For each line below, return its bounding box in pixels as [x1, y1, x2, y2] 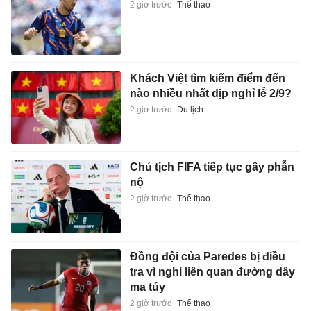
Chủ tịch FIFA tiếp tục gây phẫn [129, 161, 294, 174]
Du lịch [176, 104, 203, 115]
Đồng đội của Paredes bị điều [129, 251, 285, 263]
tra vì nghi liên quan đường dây [129, 266, 295, 278]
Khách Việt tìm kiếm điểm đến [129, 72, 285, 84]
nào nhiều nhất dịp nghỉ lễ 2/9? [129, 87, 292, 99]
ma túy [129, 281, 165, 294]
